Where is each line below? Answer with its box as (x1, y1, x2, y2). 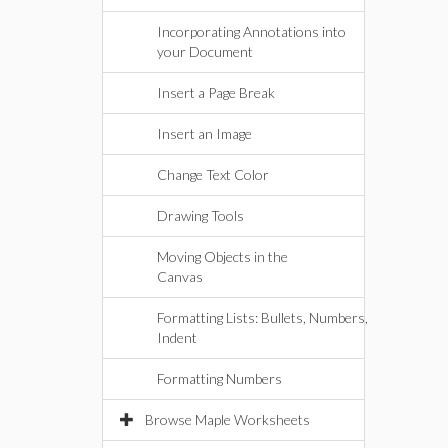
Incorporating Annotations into (157, 23, 346, 40)
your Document (157, 43, 253, 60)
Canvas (157, 268, 203, 285)
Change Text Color (157, 166, 269, 183)
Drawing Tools (157, 207, 244, 224)
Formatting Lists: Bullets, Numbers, (157, 309, 368, 326)
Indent (157, 329, 197, 346)
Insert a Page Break (157, 84, 275, 101)
